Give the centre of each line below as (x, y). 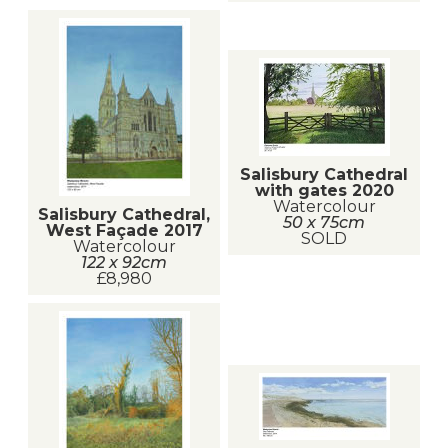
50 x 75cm (324, 222)
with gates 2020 (324, 190)
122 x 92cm (124, 262)
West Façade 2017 (124, 230)
